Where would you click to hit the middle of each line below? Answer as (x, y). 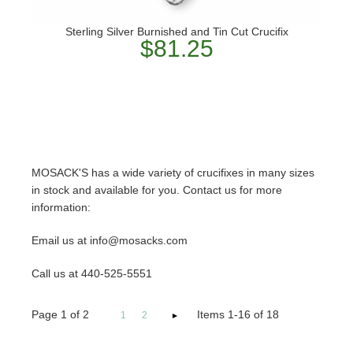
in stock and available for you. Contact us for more (157, 190)
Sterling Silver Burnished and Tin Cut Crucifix (176, 32)
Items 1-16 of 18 (230, 315)
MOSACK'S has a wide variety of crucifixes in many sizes (173, 173)
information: (61, 208)
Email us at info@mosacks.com (110, 241)
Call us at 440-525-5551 (92, 274)
